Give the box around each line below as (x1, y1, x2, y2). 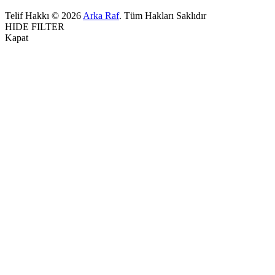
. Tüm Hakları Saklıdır (119, 10, 206, 21)
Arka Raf (83, 10, 119, 21)
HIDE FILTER (5, 21, 64, 32)
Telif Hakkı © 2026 (5, 10, 83, 21)
